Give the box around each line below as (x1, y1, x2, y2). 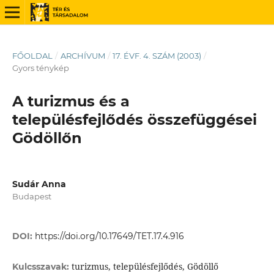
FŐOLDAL (12, 50, 53, 61)
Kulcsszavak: (12, 261, 72, 273)
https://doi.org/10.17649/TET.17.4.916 (34, 231, 184, 242)
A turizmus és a (12, 92, 130, 110)
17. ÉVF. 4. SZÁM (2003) (113, 50, 202, 61)
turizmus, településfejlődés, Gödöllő (71, 261, 218, 273)
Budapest (12, 191, 51, 201)
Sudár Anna (12, 178, 66, 190)
